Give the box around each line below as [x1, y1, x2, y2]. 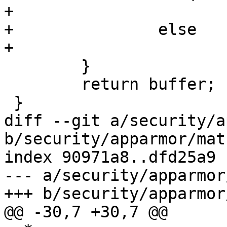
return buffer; [4, 75, 14, 94]
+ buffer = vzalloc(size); [4, 2, 14, 21]
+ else [4, 20, 14, 39]
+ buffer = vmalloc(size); [4, 39, 14, 57]
